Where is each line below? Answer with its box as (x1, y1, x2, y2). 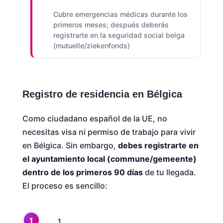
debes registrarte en (117, 140, 199, 150)
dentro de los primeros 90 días (22, 167, 143, 177)
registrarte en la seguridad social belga (53, 31, 185, 40)
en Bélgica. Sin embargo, (22, 140, 118, 150)
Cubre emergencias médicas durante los (53, 10, 188, 19)
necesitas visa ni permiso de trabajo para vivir (22, 126, 196, 137)
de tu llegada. (142, 167, 196, 177)
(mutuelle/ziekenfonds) (53, 41, 130, 50)
